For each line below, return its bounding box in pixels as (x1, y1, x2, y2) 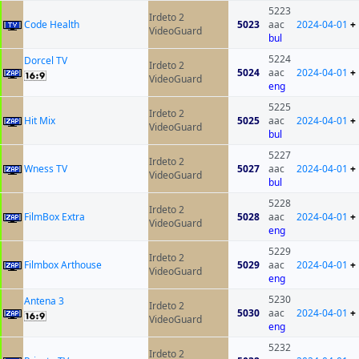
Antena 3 (24, 294, 64, 309)
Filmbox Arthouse (24, 258, 102, 272)
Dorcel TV (24, 54, 67, 68)
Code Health (24, 18, 79, 32)
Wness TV (24, 162, 67, 176)
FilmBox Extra (24, 210, 85, 224)
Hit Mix (24, 114, 55, 128)
